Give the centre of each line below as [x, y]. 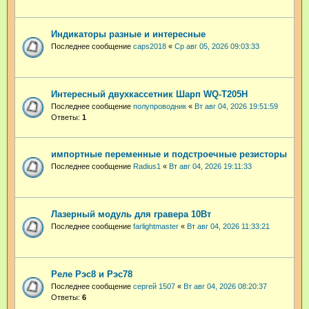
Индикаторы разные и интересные [128, 34]
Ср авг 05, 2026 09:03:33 [217, 46]
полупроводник [160, 106]
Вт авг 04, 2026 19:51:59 [236, 106]
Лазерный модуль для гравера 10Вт [131, 214]
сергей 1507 [154, 286]
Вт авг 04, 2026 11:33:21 [228, 226]
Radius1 [147, 166]
